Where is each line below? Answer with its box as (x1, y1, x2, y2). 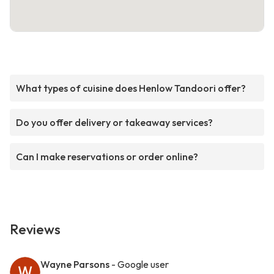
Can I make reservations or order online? (16, 150, 198, 163)
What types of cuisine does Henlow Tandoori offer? (16, 82, 246, 95)
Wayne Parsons (40, 258, 109, 271)
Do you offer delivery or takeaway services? (16, 116, 213, 129)
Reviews (10, 221, 61, 239)
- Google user (111, 258, 169, 271)
